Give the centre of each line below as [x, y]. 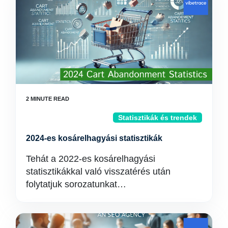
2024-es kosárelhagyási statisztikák [94, 138]
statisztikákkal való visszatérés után [98, 172]
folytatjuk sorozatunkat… [76, 184]
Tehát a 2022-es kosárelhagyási [91, 159]
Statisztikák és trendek [158, 118]
